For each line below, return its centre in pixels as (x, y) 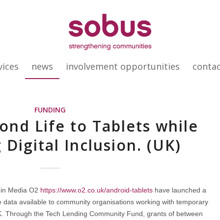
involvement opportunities (123, 66)
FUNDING (50, 110)
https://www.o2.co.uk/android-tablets (96, 190)
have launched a (179, 190)
